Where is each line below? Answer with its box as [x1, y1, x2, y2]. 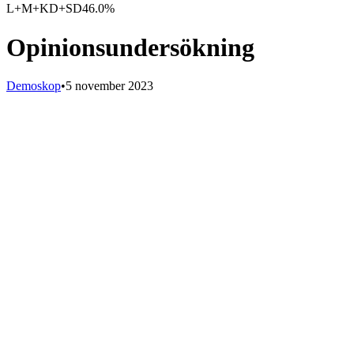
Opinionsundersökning [6, 32, 254, 62]
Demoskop [6, 79, 61, 93]
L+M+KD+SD [6, 2, 82, 16]
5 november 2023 [66, 79, 153, 93]
